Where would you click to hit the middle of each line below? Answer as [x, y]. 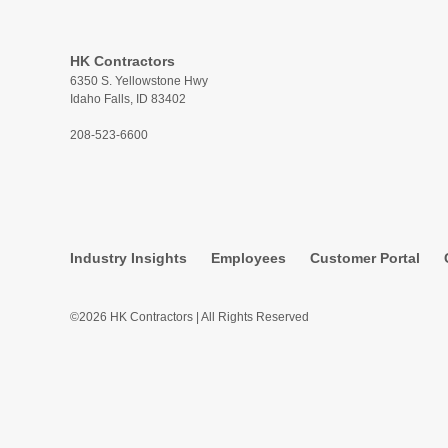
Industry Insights [128, 258]
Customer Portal [364, 258]
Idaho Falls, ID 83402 [127, 99]
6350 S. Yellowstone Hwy [138, 81]
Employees [248, 258]
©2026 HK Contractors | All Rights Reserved [189, 317]
